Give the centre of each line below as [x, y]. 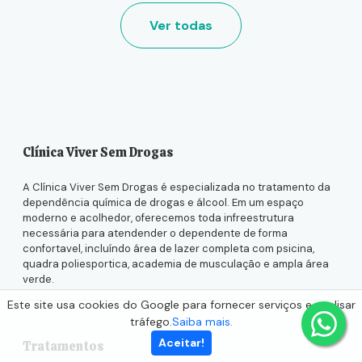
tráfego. [151, 322]
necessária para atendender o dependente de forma [155, 234]
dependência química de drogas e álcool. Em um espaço [163, 203]
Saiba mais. [202, 322]
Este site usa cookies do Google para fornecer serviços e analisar [181, 305]
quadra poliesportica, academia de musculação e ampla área [176, 264]
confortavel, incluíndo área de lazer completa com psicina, [168, 249]
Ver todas [181, 25]
